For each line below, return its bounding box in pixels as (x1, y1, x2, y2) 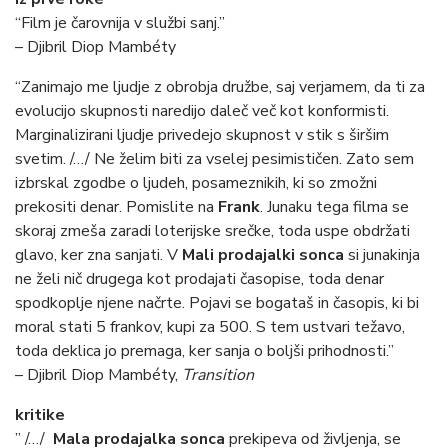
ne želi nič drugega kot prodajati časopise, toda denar (15, 268, 384, 291)
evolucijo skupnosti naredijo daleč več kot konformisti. (15, 100, 389, 123)
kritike (15, 404, 65, 427)
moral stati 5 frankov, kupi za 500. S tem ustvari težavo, (15, 316, 405, 339)
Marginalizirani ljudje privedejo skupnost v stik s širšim (15, 124, 389, 147)
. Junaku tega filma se (260, 196, 409, 219)
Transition (182, 364, 254, 387)
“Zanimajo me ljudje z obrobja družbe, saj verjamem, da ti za (15, 76, 425, 99)
